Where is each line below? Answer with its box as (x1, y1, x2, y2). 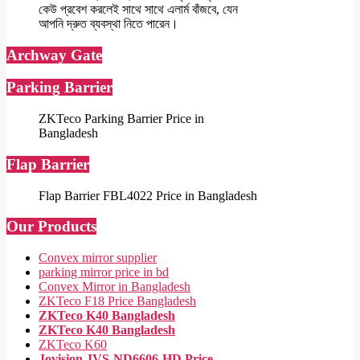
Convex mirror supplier (39, 251, 157, 264)
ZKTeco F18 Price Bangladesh (39, 294, 196, 308)
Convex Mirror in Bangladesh (39, 280, 190, 293)
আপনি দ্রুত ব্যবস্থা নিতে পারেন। (39, 16, 178, 31)
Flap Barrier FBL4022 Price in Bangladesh (39, 188, 257, 202)
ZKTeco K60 (39, 337, 107, 351)
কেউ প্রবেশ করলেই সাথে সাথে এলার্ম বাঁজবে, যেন (39, 2, 238, 16)
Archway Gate (6, 46, 102, 63)
